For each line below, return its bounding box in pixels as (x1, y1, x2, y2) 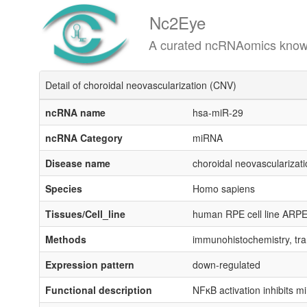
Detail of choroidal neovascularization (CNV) (45, 78, 236, 92)
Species (45, 182, 82, 195)
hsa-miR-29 (193, 106, 243, 119)
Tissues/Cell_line (45, 207, 125, 221)
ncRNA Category (45, 131, 123, 145)
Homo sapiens (193, 182, 255, 195)
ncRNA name (45, 106, 106, 119)
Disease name (45, 156, 110, 170)
